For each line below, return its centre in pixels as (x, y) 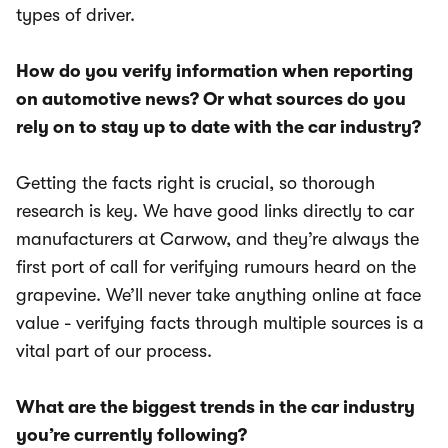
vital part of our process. (114, 351)
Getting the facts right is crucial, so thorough (195, 183)
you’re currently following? (131, 435)
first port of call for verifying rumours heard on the (216, 267)
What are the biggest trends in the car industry (215, 407)
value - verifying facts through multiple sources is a (220, 323)
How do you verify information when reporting (214, 71)
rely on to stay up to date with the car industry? (218, 127)
